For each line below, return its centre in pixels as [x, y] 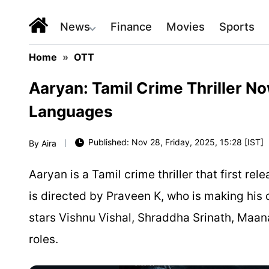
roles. [44, 239]
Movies [186, 26]
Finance [131, 26]
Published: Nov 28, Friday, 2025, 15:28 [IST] [176, 142]
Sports [237, 26]
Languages [71, 111]
